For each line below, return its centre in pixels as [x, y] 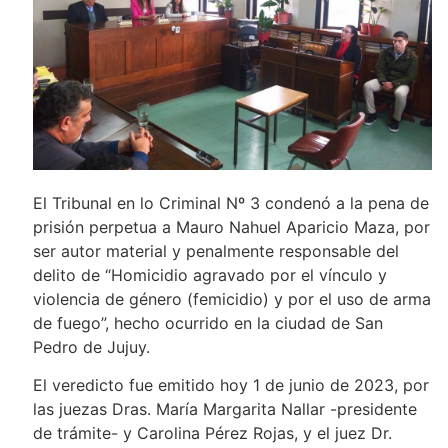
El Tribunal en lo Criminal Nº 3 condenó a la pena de [230, 202]
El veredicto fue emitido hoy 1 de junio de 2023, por [230, 385]
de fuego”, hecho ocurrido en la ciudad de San [207, 322]
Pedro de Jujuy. [91, 346]
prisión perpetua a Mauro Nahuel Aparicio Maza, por [231, 226]
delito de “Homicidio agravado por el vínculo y [209, 274]
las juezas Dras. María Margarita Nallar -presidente [224, 409]
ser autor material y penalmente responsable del [215, 250]
